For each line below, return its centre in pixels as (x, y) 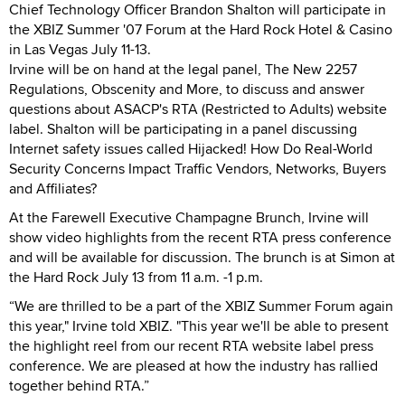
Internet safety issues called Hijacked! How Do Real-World (191, 148)
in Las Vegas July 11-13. (80, 49)
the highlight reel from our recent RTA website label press (191, 345)
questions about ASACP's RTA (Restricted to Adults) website (198, 108)
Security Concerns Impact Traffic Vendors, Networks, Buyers (198, 168)
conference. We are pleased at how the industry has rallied (193, 365)
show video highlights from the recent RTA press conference (200, 237)
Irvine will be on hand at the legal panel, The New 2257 (183, 69)
